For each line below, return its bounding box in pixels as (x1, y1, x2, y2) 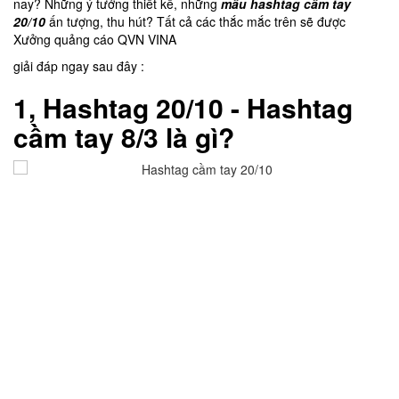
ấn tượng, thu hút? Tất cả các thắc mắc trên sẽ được (45, 12, 346, 30)
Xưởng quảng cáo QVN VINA (13, 29, 176, 48)
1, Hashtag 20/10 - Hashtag (13, 87, 353, 126)
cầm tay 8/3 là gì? (13, 117, 234, 156)
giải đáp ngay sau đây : (13, 56, 144, 75)
